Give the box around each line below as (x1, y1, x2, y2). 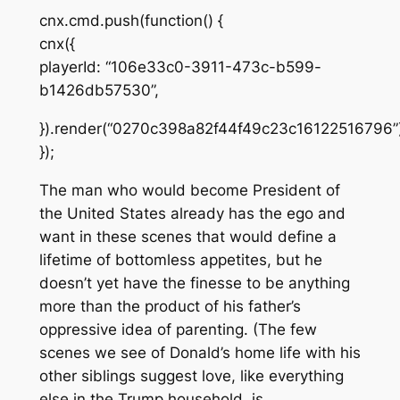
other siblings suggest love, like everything (38, 366, 344, 385)
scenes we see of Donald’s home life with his (38, 343, 361, 362)
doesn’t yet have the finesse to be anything (38, 273, 350, 292)
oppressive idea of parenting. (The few (38, 320, 317, 338)
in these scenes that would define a (74, 227, 337, 246)
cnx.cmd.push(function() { (38, 12, 223, 30)
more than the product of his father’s (38, 296, 301, 315)
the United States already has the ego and (38, 204, 346, 222)
